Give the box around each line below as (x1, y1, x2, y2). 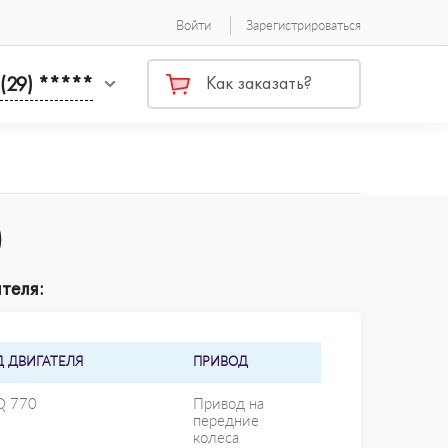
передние (193, 412, 259, 429)
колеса (193, 429, 239, 446)
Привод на (193, 395, 264, 412)
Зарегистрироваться (246, 17, 361, 33)
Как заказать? (206, 71, 312, 95)
